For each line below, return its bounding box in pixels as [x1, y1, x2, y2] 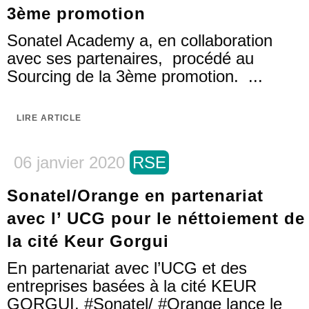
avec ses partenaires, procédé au [7, 49, 254, 68]
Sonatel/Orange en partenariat [7, 186, 263, 205]
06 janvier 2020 [14, 153, 125, 172]
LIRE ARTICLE [17, 113, 81, 123]
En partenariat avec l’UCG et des [7, 259, 247, 277]
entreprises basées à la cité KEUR [7, 277, 257, 295]
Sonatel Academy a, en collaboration [7, 31, 272, 50]
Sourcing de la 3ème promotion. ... [7, 67, 263, 86]
